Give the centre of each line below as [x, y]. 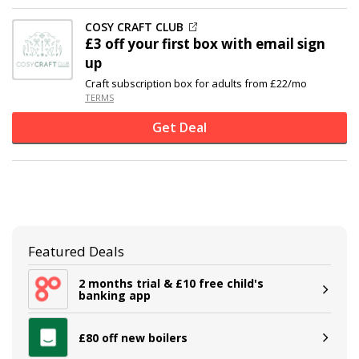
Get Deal [179, 127]
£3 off [105, 44]
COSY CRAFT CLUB [134, 27]
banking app [115, 295]
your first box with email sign [225, 44]
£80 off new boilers [133, 337]
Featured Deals [76, 251]
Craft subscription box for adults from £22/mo [196, 83]
